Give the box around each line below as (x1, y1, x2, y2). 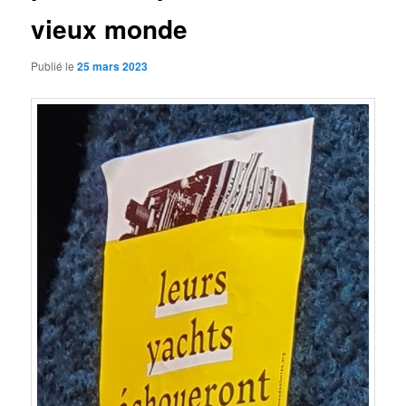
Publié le (31, 58, 78, 74)
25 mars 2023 (77, 58, 149, 75)
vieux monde (31, 9, 188, 47)
